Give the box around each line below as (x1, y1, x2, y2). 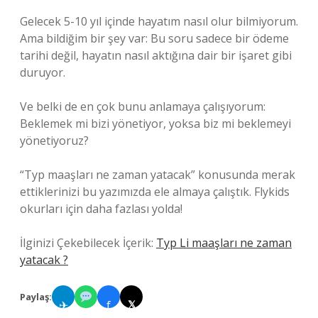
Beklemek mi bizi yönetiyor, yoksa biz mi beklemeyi (20, 116, 291, 131)
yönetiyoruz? (20, 133, 89, 148)
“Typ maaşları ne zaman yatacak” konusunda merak (20, 167, 295, 182)
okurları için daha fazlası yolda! (20, 201, 182, 216)
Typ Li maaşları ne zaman (156, 235, 292, 251)
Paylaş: (20, 290, 52, 303)
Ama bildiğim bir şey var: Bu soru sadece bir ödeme (20, 31, 289, 46)
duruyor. (20, 65, 65, 80)
